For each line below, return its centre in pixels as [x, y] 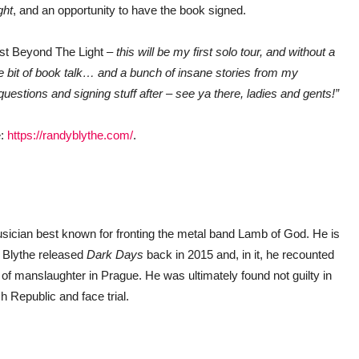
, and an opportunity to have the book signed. [129, 10]
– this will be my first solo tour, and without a [221, 52]
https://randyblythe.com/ [70, 135]
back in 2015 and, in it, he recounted [239, 255]
